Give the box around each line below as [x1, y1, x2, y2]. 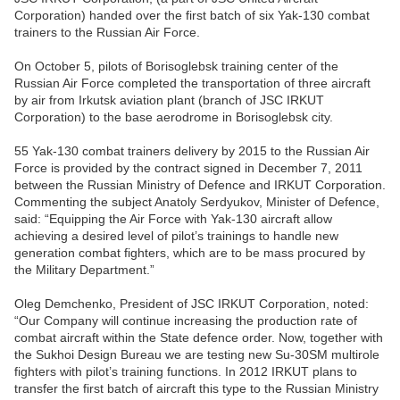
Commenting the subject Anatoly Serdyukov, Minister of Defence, [14, 195, 379, 210]
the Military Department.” [14, 262, 154, 278]
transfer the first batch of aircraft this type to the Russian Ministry [14, 381, 379, 396]
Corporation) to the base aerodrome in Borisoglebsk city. [14, 110, 333, 125]
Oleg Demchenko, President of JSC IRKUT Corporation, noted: [14, 296, 369, 312]
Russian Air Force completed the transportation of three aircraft [14, 76, 371, 91]
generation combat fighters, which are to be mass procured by [14, 246, 365, 261]
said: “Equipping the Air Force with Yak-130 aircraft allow [14, 212, 332, 227]
